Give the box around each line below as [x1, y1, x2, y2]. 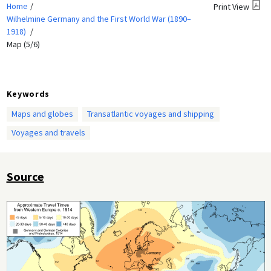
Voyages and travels [11, 126, 85, 138]
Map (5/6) [6, 38, 40, 50]
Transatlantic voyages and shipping [87, 108, 215, 120]
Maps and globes [11, 108, 73, 120]
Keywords [6, 88, 50, 99]
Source [6, 169, 44, 184]
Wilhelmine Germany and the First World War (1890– [6, 13, 191, 24]
